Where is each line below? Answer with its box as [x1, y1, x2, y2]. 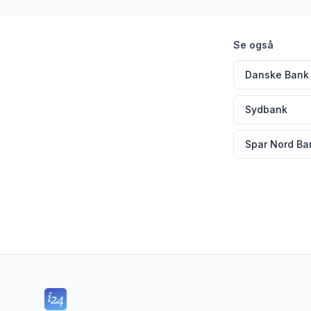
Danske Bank [245, 69, 309, 81]
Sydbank [245, 103, 287, 115]
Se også [233, 39, 274, 51]
